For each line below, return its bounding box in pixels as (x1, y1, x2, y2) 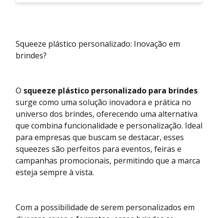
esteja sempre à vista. (16, 167, 94, 178)
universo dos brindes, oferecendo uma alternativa (16, 109, 198, 120)
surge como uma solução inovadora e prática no (16, 97, 191, 108)
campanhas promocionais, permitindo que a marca (16, 155, 200, 166)
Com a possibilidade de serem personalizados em (16, 202, 195, 213)
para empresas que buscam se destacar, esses (16, 132, 184, 143)
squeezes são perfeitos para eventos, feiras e (16, 144, 182, 155)
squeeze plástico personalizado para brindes (23, 85, 198, 96)
